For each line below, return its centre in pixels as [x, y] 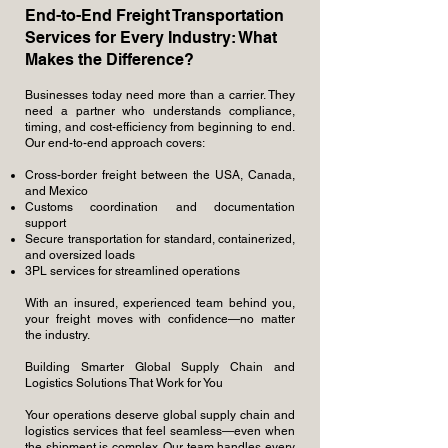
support [45, 223]
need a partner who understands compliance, [160, 111]
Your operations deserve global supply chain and [160, 415]
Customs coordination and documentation [160, 207]
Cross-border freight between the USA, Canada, [160, 175]
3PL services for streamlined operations [132, 271]
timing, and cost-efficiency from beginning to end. [160, 127]
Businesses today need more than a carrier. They [160, 95]
